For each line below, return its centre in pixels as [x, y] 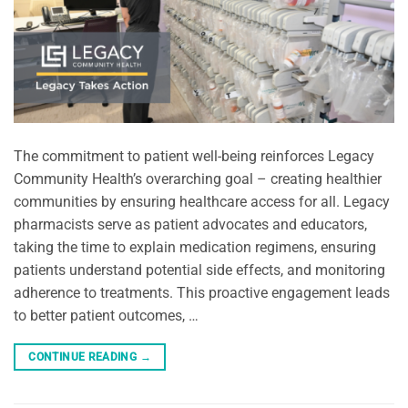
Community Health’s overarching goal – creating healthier [198, 178]
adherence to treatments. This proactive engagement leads [202, 292]
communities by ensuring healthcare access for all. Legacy [202, 201]
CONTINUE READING [84, 357]
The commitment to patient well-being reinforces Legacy [194, 156]
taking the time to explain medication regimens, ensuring [195, 247]
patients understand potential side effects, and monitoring [199, 270]
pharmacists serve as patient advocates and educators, [190, 224]
